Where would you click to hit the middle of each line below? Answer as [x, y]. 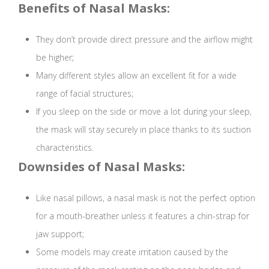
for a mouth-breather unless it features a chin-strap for [143, 216]
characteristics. [65, 148]
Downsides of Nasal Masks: [101, 167]
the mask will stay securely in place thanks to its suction [144, 130]
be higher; [55, 58]
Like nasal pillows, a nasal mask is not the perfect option [146, 198]
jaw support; [60, 234]
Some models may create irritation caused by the [132, 252]
